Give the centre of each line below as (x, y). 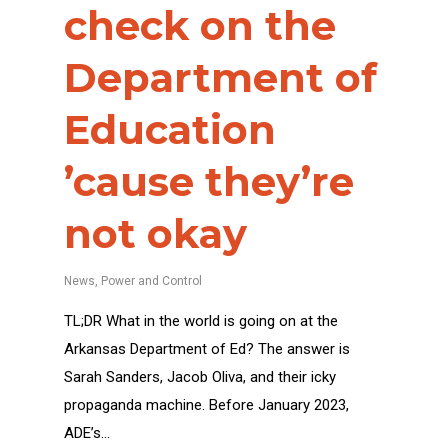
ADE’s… (87, 432)
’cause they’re (209, 181)
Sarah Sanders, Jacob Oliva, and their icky (200, 376)
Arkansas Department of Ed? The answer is (207, 348)
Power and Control (151, 280)
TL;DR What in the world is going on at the (201, 320)
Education (170, 129)
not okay (155, 233)
